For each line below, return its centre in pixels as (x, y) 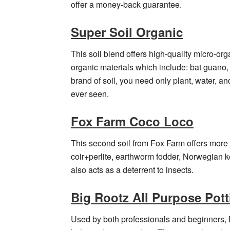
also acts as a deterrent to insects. (132, 169)
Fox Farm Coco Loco (132, 121)
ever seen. (90, 93)
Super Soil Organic (127, 32)
